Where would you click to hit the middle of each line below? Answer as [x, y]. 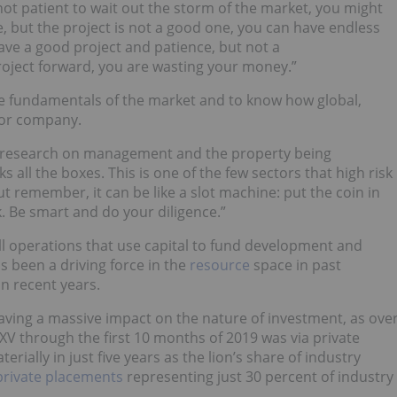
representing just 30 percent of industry [258, 377]
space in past [296, 265]
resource [220, 265]
